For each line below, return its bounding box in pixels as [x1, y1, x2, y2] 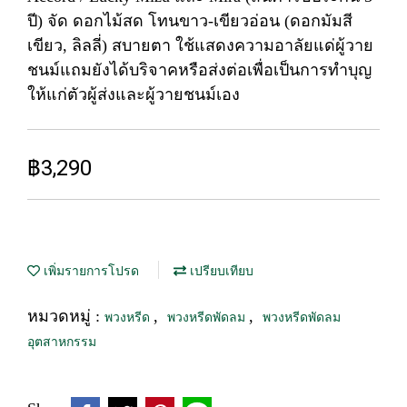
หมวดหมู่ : [27, 307, 104, 325]
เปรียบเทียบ [186, 264, 253, 278]
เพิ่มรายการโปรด [40, 264, 139, 278]
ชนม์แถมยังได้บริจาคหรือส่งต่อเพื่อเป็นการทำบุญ [27, 61, 372, 79]
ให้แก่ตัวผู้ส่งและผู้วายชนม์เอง [27, 85, 240, 104]
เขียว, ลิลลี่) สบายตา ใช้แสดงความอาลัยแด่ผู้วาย [27, 36, 373, 55]
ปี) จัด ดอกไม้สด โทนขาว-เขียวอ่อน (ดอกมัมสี [27, 12, 352, 30]
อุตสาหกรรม [27, 335, 96, 349]
